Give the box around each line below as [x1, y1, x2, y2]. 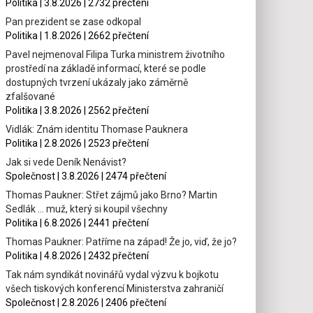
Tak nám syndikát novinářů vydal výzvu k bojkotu [6, 268, 219, 280]
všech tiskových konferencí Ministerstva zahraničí [6, 282, 224, 294]
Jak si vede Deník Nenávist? [6, 156, 127, 168]
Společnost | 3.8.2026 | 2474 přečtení [6, 170, 167, 182]
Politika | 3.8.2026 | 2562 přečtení [6, 104, 150, 116]
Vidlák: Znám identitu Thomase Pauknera [6, 123, 189, 135]
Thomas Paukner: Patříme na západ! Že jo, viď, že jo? [6, 235, 238, 247]
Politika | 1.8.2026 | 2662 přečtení [6, 29, 150, 41]
